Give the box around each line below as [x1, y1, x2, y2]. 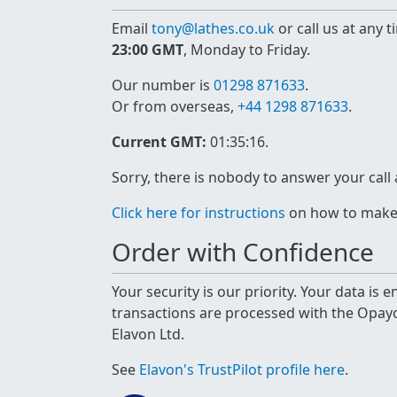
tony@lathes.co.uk [152, 19, 275, 38]
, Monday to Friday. [183, 40, 310, 59]
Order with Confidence [112, 235, 374, 269]
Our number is [112, 75, 214, 95]
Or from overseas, [112, 97, 237, 116]
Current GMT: [112, 132, 206, 152]
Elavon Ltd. [112, 324, 184, 344]
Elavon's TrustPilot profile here [139, 360, 345, 379]
